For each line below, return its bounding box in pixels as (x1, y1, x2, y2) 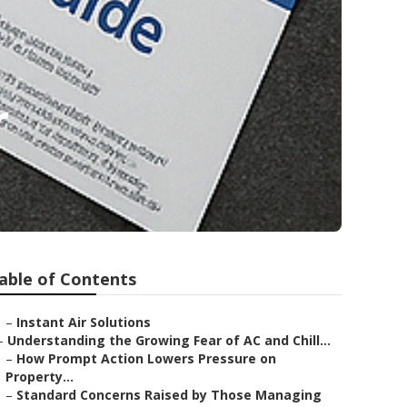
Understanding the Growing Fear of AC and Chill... (7, 332, 331, 349)
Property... (5, 368, 74, 385)
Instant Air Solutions (16, 313, 151, 331)
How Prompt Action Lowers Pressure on (16, 350, 276, 367)
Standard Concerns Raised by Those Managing (16, 386, 322, 403)
